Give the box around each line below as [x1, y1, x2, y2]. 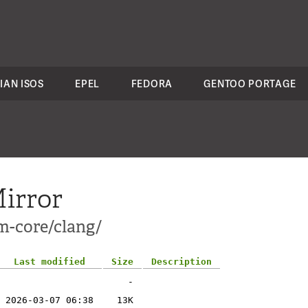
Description [151, 256, 212, 267]
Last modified [14, 256, 85, 267]
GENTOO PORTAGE [203, 77, 296, 90]
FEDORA [131, 77, 173, 90]
